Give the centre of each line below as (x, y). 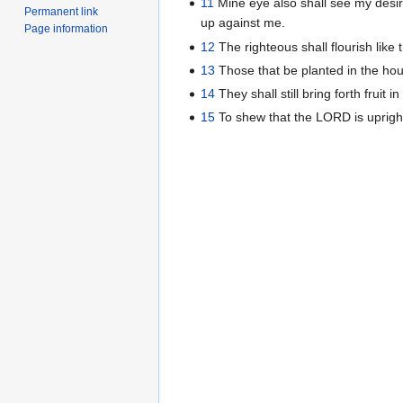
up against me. (243, 23)
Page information (67, 28)
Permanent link (62, 11)
